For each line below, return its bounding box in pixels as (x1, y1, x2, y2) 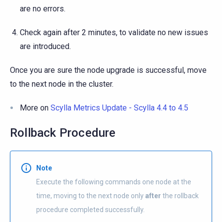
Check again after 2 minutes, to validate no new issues (20, 28, 208, 38)
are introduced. (20, 42, 71, 52)
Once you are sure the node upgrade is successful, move (10, 65, 207, 75)
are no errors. (20, 4, 65, 14)
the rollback (161, 192, 199, 200)
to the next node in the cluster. (10, 79, 113, 89)
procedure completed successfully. (36, 206, 145, 214)
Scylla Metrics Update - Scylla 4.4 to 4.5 (51, 103, 188, 113)
